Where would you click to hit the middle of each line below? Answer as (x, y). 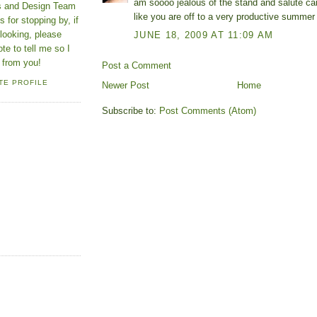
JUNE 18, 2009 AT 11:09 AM (204, 35)
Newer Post (126, 85)
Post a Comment (137, 65)
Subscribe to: (131, 110)
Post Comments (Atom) (208, 110)
